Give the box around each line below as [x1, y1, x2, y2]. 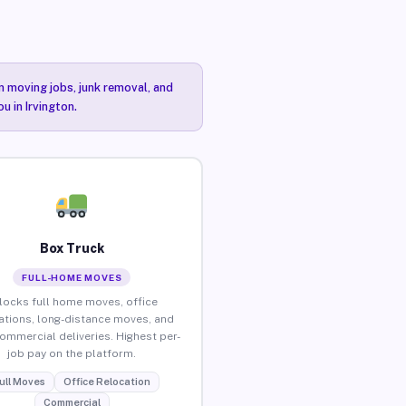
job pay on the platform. [7, 346, 137, 360]
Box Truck [39, 240, 104, 256]
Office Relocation [63, 375, 150, 387]
